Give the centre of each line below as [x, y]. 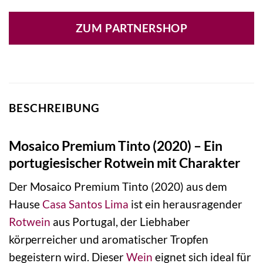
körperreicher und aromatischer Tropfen [109, 240]
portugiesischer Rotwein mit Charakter [124, 162]
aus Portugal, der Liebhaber [120, 222]
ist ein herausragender [186, 204]
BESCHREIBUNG [54, 108]
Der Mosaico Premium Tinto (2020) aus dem [118, 187]
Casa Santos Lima [85, 204]
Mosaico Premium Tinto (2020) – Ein [116, 145]
